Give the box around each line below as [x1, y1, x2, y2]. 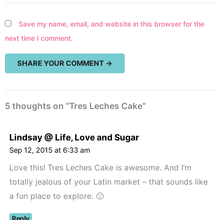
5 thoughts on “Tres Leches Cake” [5, 101, 146, 111]
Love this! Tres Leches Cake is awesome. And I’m [9, 162, 192, 172]
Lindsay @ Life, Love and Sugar [9, 132, 139, 143]
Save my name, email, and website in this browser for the [19, 20, 204, 28]
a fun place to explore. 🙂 [9, 191, 104, 201]
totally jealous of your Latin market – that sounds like [9, 176, 208, 187]
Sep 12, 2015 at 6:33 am [9, 146, 90, 155]
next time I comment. [5, 34, 73, 43]
